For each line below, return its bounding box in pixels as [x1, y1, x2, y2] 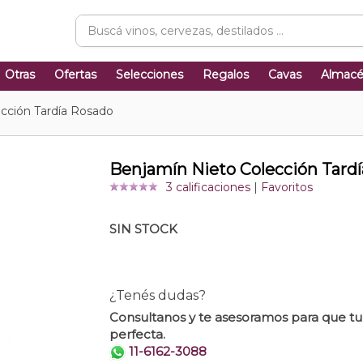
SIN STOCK [109, 221, 177, 237]
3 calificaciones [165, 180, 250, 195]
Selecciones [116, 67, 183, 82]
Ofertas [54, 67, 96, 82]
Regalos [203, 67, 249, 82]
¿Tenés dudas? [109, 288, 206, 304]
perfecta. [109, 327, 165, 343]
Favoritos [260, 180, 313, 195]
